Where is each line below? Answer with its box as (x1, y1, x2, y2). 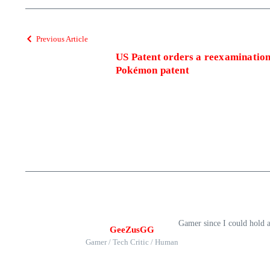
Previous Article (36, 34, 88, 43)
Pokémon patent (116, 64, 189, 76)
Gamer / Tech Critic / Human (86, 237, 178, 246)
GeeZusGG (110, 224, 154, 234)
